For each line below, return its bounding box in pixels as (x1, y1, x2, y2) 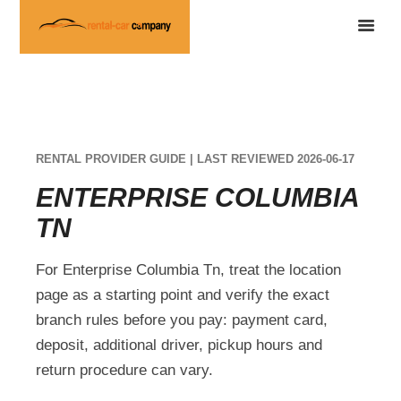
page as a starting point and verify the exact (36, 286, 330, 303)
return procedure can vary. (36, 361, 214, 379)
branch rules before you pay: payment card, (36, 311, 328, 328)
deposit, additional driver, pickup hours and (36, 336, 323, 354)
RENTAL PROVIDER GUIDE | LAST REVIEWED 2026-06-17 (36, 151, 355, 166)
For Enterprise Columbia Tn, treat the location (36, 260, 342, 278)
